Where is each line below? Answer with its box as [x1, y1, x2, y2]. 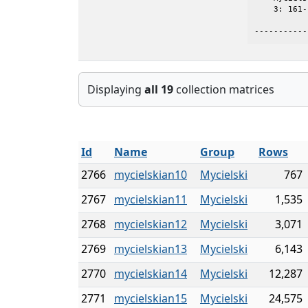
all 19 [144, 82, 173, 97]
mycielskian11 [114, 192, 187, 207]
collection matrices [173, 82, 274, 97]
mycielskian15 [114, 291, 187, 306]
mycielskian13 [114, 241, 187, 256]
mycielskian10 [114, 167, 187, 182]
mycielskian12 [114, 217, 187, 232]
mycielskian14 [114, 266, 187, 281]
